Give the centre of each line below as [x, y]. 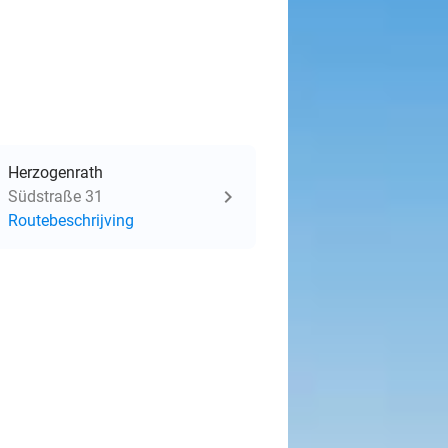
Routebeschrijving [71, 220]
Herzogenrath [55, 172]
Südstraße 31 [55, 196]
